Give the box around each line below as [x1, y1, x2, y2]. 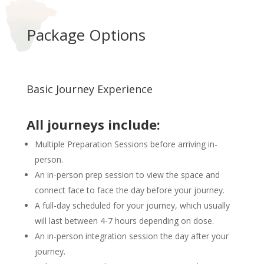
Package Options [26, 24, 146, 45]
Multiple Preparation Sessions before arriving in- [34, 138, 217, 150]
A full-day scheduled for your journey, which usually [34, 199, 230, 211]
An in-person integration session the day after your [34, 230, 229, 242]
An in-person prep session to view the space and [34, 169, 220, 180]
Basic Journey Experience [26, 81, 153, 96]
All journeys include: [26, 115, 160, 133]
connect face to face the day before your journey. [34, 184, 225, 196]
